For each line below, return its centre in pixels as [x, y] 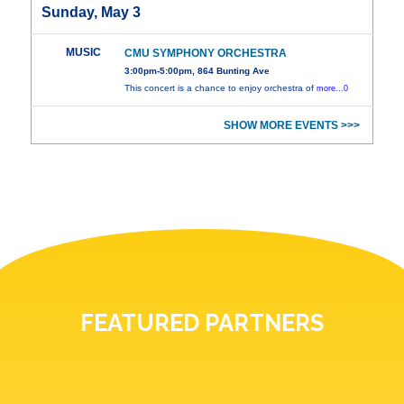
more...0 [333, 89]
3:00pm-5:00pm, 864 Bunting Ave [197, 71]
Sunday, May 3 [92, 13]
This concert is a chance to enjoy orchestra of [221, 88]
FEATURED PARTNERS [202, 323]
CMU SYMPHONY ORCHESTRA [206, 54]
